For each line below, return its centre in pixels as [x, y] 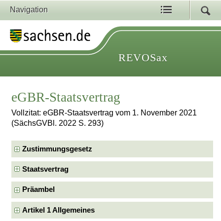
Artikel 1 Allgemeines [59, 210]
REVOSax [143, 57]
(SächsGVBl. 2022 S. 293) [58, 123]
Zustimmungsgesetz [57, 149]
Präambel [39, 190]
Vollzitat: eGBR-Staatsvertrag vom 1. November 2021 [104, 113]
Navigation [29, 10]
